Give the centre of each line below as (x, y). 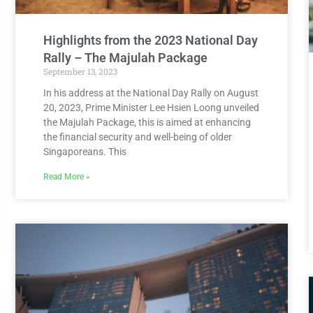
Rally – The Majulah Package (125, 58)
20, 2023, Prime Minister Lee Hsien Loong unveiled (151, 108)
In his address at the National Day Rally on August (151, 93)
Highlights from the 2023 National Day (151, 41)
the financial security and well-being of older (138, 137)
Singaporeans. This (85, 152)
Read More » (67, 177)
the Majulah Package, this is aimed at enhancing (147, 123)
